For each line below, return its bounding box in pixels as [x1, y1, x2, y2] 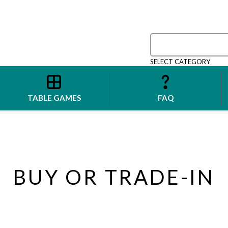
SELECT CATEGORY [150, 57, 210, 66]
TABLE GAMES [27, 93, 81, 102]
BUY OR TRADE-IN [13, 165, 215, 190]
